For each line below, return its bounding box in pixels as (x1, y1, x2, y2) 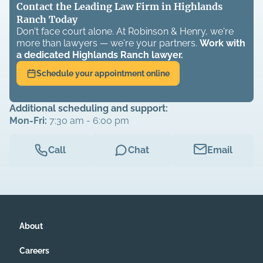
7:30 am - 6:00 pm (49, 115, 129, 127)
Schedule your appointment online (36, 69, 170, 79)
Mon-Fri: (9, 115, 49, 127)
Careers (19, 246, 49, 256)
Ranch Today (16, 14, 77, 26)
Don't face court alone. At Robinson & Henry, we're (16, 26, 234, 38)
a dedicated (16, 49, 72, 61)
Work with (200, 38, 245, 49)
